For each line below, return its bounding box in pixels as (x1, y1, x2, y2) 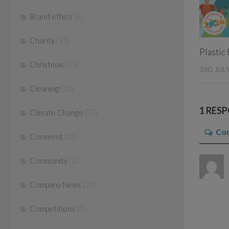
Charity (30, 35, 55, 45)
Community (30, 155, 67, 165)
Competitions (30, 203, 75, 213)
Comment (30, 131, 63, 141)
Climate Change (30, 107, 83, 117)
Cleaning (30, 83, 59, 93)
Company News (30, 179, 81, 189)
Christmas (30, 59, 64, 69)
